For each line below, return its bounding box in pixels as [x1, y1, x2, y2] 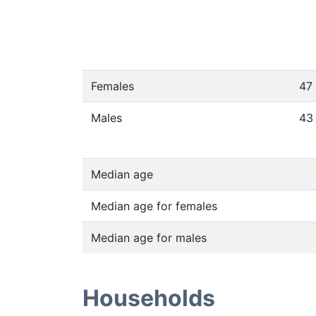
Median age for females [91, 199, 217, 213]
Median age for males [91, 231, 207, 245]
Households [83, 284, 215, 312]
